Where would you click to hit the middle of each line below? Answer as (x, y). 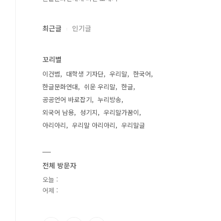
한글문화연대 (60, 87)
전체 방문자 (59, 165)
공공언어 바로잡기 (67, 99)
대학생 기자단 (85, 74)
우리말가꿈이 (121, 112)
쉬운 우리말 (100, 87)
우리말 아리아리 (94, 125)
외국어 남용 (58, 112)
